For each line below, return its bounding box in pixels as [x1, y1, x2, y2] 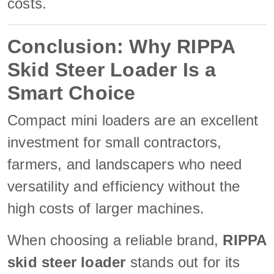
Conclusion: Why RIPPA [7, 35, 235, 57]
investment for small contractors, [7, 133, 222, 150]
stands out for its [125, 253, 240, 270]
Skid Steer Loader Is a [7, 58, 217, 81]
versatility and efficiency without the [7, 177, 240, 194]
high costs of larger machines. [7, 199, 205, 217]
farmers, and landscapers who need [7, 155, 242, 172]
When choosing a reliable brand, [7, 231, 223, 248]
